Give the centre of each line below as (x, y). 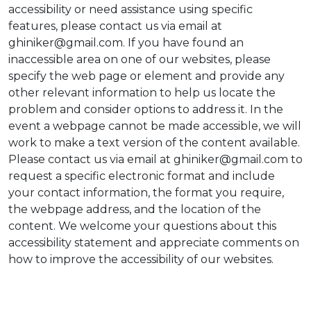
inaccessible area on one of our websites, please (140, 59)
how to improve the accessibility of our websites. (141, 259)
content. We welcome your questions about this (142, 226)
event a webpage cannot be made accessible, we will (155, 126)
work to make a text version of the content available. (154, 143)
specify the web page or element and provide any (146, 76)
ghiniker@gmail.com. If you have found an (126, 43)
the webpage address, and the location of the (135, 209)
